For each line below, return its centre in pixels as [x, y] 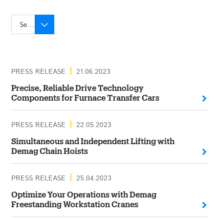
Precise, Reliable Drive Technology [77, 88]
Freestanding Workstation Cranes [75, 205]
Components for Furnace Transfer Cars [85, 98]
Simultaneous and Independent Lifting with [93, 142]
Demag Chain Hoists [49, 152]
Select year [31, 25]
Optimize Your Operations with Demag [84, 195]
